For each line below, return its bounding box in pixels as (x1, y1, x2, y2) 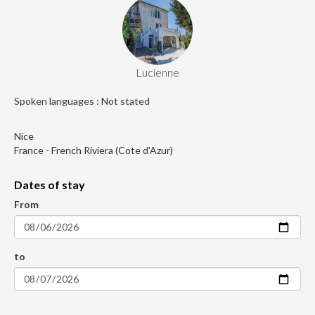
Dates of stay (14, 178, 85, 192)
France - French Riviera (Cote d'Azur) (14, 144, 173, 157)
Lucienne (136, 65, 179, 79)
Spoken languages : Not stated (14, 95, 150, 108)
